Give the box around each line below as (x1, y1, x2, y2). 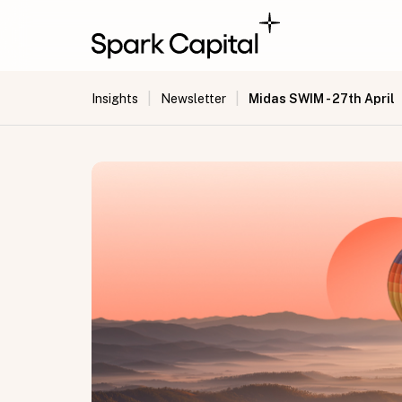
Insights (92, 92, 138, 106)
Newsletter (161, 92, 226, 106)
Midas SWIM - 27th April (249, 91, 395, 106)
